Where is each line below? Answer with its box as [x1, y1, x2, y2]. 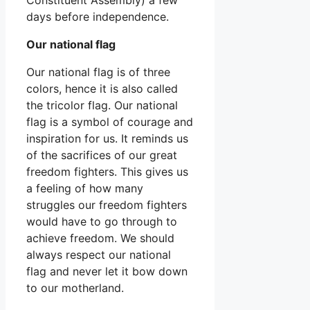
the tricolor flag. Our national [26, 98, 178, 112]
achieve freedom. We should [26, 230, 174, 245]
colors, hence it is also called [26, 81, 178, 95]
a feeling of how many [26, 181, 143, 195]
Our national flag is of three [26, 64, 170, 79]
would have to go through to [26, 214, 177, 228]
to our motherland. [26, 280, 124, 295]
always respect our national [26, 247, 171, 262]
